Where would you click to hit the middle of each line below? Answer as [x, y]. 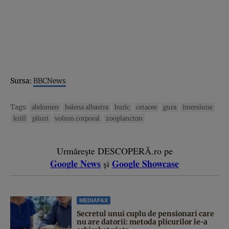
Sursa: [22, 81]
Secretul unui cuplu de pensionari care [145, 213]
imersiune [198, 107]
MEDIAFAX [94, 200]
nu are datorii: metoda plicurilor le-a [142, 222]
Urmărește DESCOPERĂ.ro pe [114, 151]
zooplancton [124, 118]
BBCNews [50, 81]
